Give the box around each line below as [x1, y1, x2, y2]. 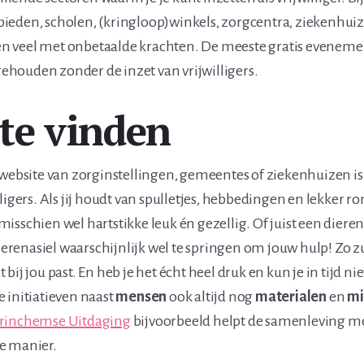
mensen [115, 288, 167, 305]
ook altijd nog [167, 288, 255, 305]
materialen [254, 288, 327, 305]
